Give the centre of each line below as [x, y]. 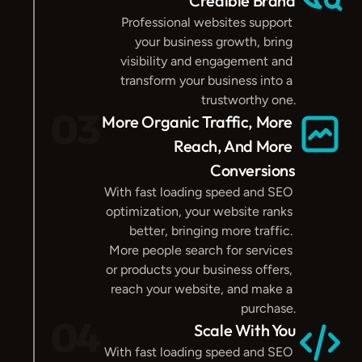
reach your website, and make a [201, 289]
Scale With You [245, 330]
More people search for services [200, 250]
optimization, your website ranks [199, 211]
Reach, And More [233, 146]
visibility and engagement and [206, 61]
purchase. [268, 308]
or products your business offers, [199, 269]
